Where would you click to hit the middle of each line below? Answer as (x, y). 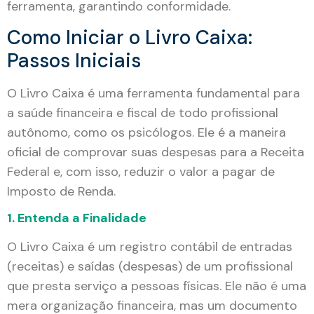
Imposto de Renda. (61, 191)
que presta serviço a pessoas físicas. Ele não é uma (157, 286)
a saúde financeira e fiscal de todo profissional (143, 112)
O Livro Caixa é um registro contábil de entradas (150, 247)
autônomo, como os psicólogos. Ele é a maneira (146, 132)
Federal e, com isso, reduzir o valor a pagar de (141, 171)
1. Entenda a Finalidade (77, 218)
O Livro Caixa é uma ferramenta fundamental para (153, 93)
